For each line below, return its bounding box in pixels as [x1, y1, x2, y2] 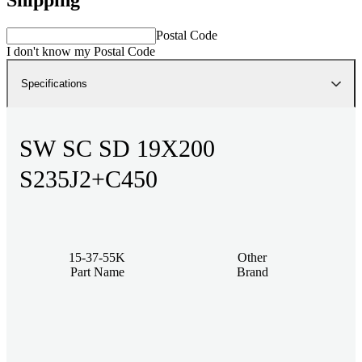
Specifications [21, 77, 87, 90]
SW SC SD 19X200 [19, 134, 215, 162]
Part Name [69, 264, 124, 279]
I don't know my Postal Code [6, 44, 155, 58]
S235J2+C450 [19, 165, 158, 192]
